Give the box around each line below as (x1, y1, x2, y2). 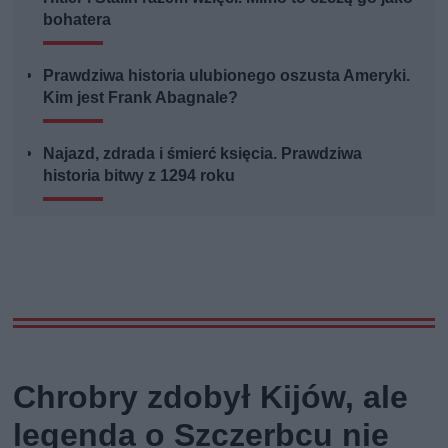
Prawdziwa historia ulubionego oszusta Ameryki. (43, 65, 411, 85)
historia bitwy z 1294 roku (43, 165, 236, 185)
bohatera (43, 9, 112, 29)
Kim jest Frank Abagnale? (43, 87, 239, 107)
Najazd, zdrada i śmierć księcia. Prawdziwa (43, 143, 363, 163)
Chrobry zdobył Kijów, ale (13, 377, 409, 416)
